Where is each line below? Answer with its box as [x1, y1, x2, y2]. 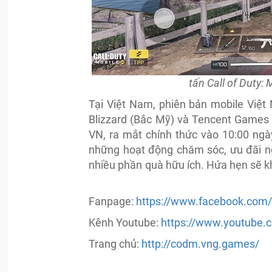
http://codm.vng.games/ [141, 237, 260, 250]
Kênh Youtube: [89, 216, 161, 229]
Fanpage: [89, 195, 137, 208]
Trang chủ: [89, 237, 142, 250]
